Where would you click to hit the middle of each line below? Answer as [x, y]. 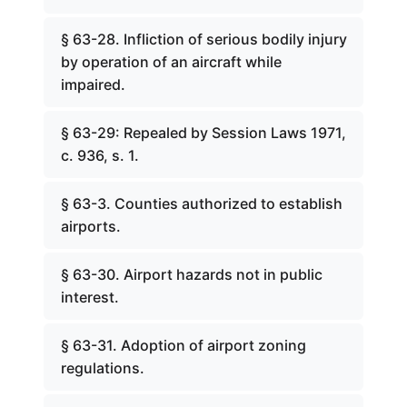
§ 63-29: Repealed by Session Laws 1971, [203, 133]
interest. [90, 297]
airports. [91, 226]
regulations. [103, 368]
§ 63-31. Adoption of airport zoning [184, 345]
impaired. [93, 84]
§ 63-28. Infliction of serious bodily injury [204, 39]
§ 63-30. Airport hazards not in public [192, 274]
